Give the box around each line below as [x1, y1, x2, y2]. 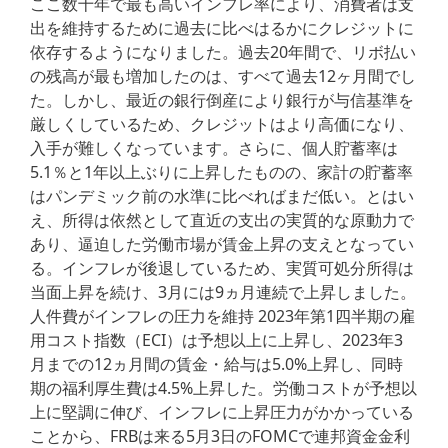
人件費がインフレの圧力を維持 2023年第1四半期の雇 [30, 305, 415, 328]
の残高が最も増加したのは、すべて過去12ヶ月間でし [30, 65, 416, 88]
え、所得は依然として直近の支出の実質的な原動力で [30, 209, 414, 232]
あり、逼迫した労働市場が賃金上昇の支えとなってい [30, 233, 414, 256]
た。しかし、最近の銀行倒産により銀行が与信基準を [30, 89, 414, 112]
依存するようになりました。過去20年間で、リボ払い [30, 41, 416, 64]
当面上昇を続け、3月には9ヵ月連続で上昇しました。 [30, 281, 416, 304]
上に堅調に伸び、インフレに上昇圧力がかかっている [30, 401, 414, 424]
